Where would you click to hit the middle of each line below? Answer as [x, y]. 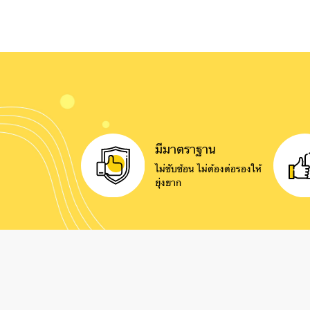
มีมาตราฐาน [185, 149]
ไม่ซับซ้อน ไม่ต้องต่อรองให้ [208, 169]
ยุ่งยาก [168, 183]
